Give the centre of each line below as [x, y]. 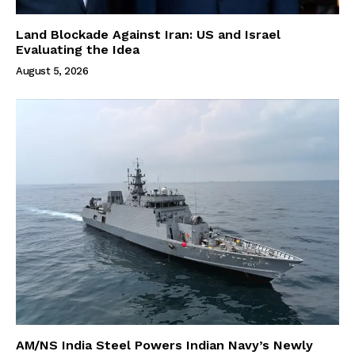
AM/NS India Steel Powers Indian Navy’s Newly [164, 345]
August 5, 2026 [52, 71]
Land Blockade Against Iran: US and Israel [148, 34]
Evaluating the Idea [78, 49]
